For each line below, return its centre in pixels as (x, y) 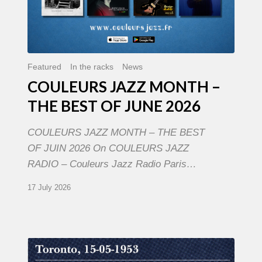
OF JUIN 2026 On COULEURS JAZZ (108, 148)
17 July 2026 (49, 187)
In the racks (92, 66)
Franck (42, 244)
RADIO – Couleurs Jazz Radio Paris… (112, 164)
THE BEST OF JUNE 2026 (114, 106)
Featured (44, 66)
